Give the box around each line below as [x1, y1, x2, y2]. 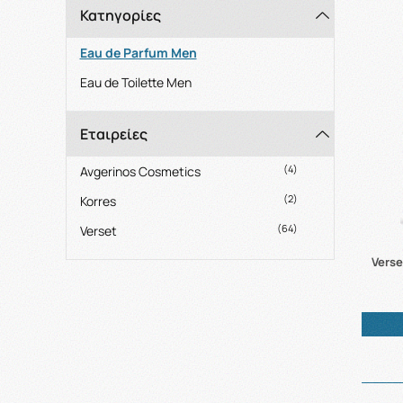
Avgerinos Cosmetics [79, 163, 201, 180]
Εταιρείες [79, 124, 148, 144]
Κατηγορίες [79, 5, 161, 25]
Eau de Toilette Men [79, 74, 192, 91]
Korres [79, 193, 116, 210]
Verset [79, 222, 117, 239]
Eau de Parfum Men [79, 44, 197, 61]
